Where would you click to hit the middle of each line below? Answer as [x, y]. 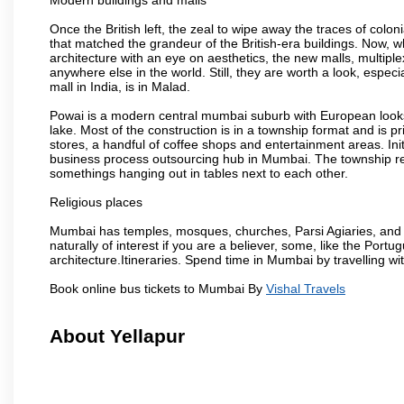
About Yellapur [117, 336]
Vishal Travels [306, 288]
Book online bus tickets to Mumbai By [158, 288]
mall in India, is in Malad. [120, 86]
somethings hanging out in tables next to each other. [199, 173]
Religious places [96, 202]
